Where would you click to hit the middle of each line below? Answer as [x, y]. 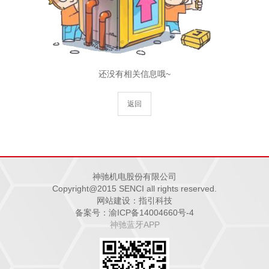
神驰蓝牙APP [134, 225]
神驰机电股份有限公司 [134, 177]
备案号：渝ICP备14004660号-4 [134, 213]
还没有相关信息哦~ [134, 74]
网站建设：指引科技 [134, 201]
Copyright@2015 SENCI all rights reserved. [134, 189]
